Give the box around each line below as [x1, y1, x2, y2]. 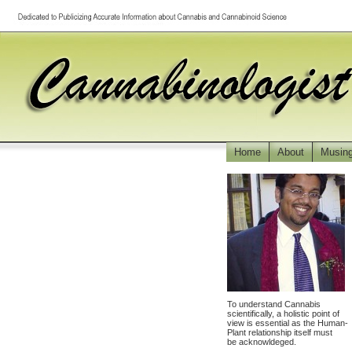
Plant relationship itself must [227, 328, 332, 337]
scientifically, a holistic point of [227, 309, 339, 318]
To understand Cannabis [227, 299, 321, 309]
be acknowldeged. [227, 337, 296, 346]
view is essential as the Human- [227, 318, 348, 328]
